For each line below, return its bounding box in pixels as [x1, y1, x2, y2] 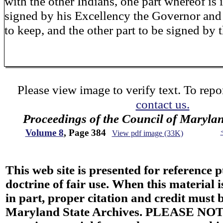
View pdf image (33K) [111, 129, 183, 137]
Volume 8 [25, 127, 64, 138]
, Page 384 [63, 127, 106, 138]
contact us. [135, 97, 190, 111]
